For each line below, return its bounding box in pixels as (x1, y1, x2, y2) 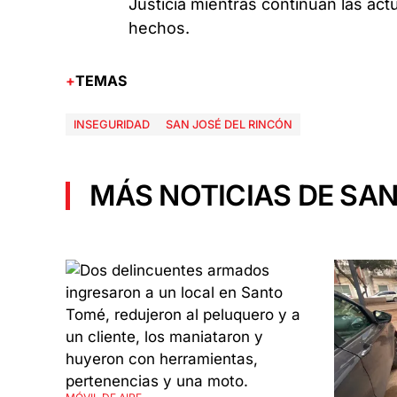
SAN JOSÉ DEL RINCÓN (165, 118, 292, 132)
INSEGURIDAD (73, 118, 150, 132)
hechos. (128, 18, 191, 37)
